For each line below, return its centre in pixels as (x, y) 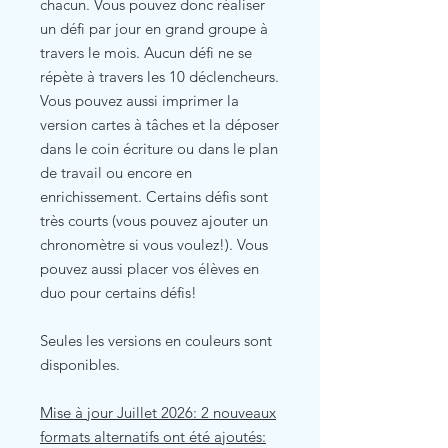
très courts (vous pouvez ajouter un (154, 220)
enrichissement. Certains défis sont (154, 196)
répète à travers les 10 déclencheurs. (159, 76)
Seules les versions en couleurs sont (156, 340)
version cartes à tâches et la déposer (159, 124)
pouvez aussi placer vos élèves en (149, 268)
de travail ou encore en (116, 172)
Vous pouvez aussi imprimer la (139, 100)
